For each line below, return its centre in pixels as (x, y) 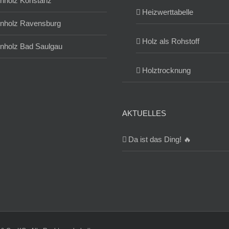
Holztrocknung (166, 71)
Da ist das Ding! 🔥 (160, 140)
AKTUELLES (144, 113)
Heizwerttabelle (168, 12)
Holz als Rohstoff (171, 41)
